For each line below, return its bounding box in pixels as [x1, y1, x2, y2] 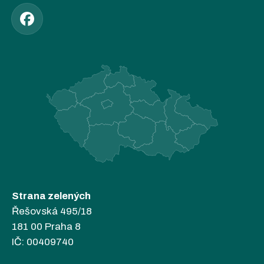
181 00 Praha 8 [12, 221, 81, 233]
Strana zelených [12, 190, 91, 202]
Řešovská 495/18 [12, 206, 92, 217]
